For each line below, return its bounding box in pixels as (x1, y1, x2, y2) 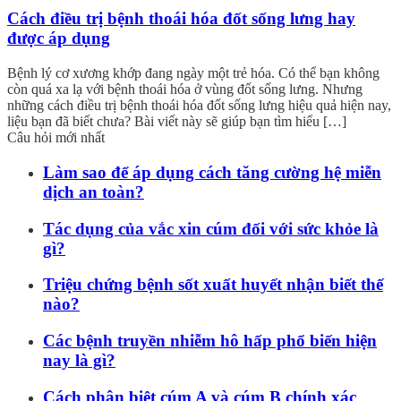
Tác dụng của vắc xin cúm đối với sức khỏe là (43, 218, 379, 238)
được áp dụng (7, 29, 110, 48)
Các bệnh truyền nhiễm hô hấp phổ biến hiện (43, 331, 377, 351)
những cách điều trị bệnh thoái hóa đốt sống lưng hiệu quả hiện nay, (7, 98, 391, 114)
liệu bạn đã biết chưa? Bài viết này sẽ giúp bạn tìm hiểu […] (7, 114, 346, 130)
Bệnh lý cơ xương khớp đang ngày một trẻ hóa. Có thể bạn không (7, 65, 380, 81)
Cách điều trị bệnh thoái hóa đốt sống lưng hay (7, 9, 355, 29)
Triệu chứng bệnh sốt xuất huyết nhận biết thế (43, 275, 383, 294)
